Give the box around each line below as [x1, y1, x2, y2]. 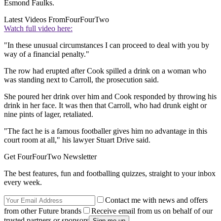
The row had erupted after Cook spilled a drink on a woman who [4, 67, 206, 75]
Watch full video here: [4, 24, 73, 33]
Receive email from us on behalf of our [91, 207, 213, 216]
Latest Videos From [4, 15, 65, 24]
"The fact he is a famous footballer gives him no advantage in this [4, 127, 207, 136]
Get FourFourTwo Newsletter [4, 152, 97, 161]
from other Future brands [4, 207, 81, 216]
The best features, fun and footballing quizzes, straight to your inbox [4, 169, 216, 178]
